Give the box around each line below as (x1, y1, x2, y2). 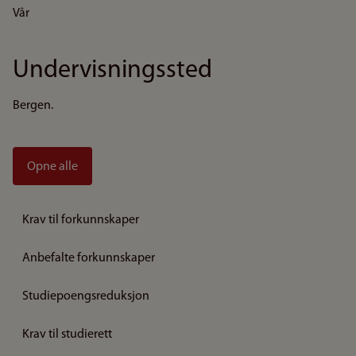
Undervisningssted (13, 58, 212, 83)
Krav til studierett (22, 328, 112, 341)
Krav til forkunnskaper (22, 214, 139, 226)
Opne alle (27, 161, 78, 173)
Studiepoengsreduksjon (22, 290, 149, 303)
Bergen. (13, 99, 53, 112)
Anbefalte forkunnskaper (22, 252, 155, 265)
